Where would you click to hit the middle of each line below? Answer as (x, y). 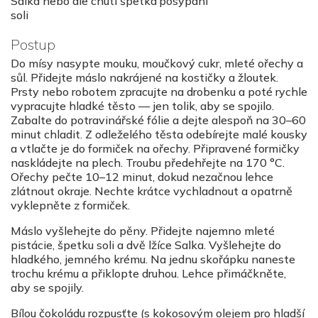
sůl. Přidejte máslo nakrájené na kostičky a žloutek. (144, 78)
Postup (33, 45)
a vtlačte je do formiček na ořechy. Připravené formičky (155, 149)
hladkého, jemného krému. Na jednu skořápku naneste (153, 259)
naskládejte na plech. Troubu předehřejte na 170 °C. (148, 163)
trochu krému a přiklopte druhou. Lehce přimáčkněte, (148, 274)
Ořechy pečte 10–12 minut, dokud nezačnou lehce (142, 177)
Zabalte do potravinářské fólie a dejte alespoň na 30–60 (158, 120)
